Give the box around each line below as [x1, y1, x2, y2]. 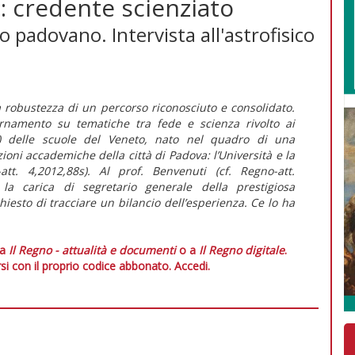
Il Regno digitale [199, 242, 284, 258]
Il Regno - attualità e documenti [9, 242, 176, 258]
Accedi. [174, 258, 210, 273]
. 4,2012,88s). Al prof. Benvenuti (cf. [15, 162, 241, 178]
